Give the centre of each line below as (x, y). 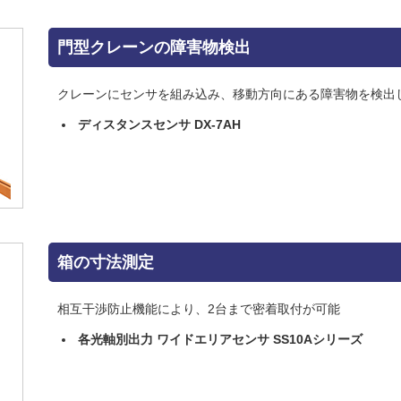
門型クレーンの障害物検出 (154, 47)
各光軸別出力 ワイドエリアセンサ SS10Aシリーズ (220, 339)
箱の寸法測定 (106, 262)
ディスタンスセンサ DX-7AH (159, 124)
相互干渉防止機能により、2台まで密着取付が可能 (199, 308)
